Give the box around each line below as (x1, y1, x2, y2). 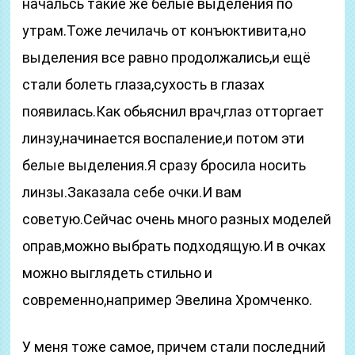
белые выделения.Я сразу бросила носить (22, 157, 307, 174)
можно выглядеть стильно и (22, 265, 213, 281)
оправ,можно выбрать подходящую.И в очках (22, 238, 326, 254)
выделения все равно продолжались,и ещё (22, 49, 311, 66)
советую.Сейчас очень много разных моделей (22, 211, 332, 227)
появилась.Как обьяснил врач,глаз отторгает (22, 103, 325, 120)
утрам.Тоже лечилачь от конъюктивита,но (22, 22, 307, 39)
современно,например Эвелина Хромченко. (22, 292, 313, 308)
